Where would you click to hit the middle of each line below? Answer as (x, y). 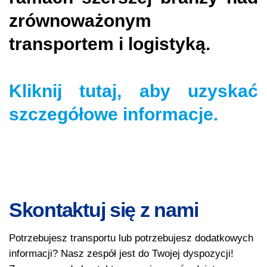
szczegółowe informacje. (114, 114)
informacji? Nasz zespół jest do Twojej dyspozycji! (121, 254)
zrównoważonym (80, 21)
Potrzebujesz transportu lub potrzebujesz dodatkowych (131, 238)
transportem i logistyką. (110, 44)
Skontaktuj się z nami (104, 210)
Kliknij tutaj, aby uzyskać (133, 91)
